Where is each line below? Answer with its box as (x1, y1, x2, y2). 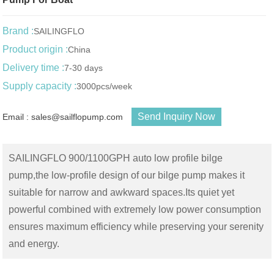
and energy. (9, 239, 60, 250)
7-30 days (64, 63, 103, 73)
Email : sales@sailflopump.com (2, 112, 124, 122)
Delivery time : (2, 62, 65, 73)
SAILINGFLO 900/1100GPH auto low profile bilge (9, 153, 223, 164)
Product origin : (2, 44, 68, 55)
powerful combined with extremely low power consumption (9, 204, 262, 215)
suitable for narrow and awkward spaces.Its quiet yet (9, 187, 235, 198)
